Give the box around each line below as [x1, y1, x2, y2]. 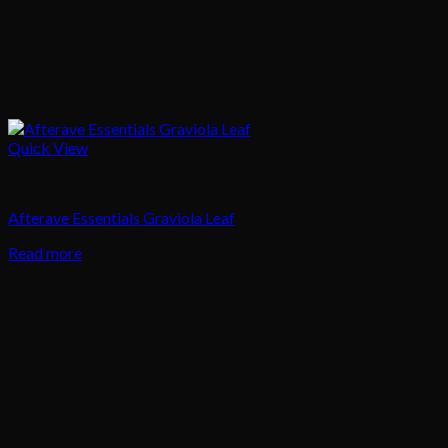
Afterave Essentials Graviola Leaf [8, 208, 235, 228]
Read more [8, 243, 82, 263]
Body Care [8, 173, 81, 193]
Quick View [8, 138, 88, 158]
